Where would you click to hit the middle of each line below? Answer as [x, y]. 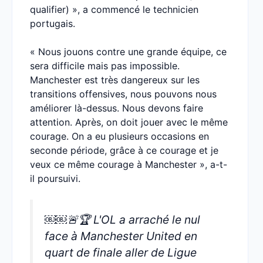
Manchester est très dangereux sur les [115, 80]
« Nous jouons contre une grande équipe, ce [128, 52]
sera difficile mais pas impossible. [105, 66]
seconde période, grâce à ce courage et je [124, 150]
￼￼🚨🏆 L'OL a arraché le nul [122, 220]
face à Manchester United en [121, 236]
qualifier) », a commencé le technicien [114, 9]
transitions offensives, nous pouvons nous [123, 94]
